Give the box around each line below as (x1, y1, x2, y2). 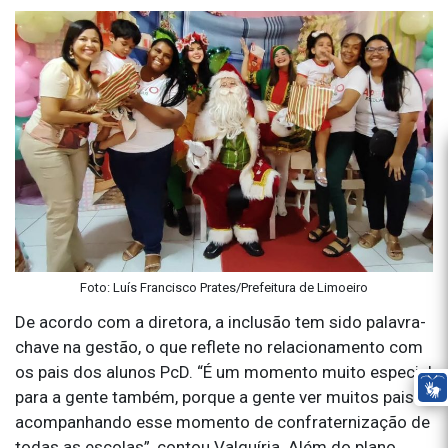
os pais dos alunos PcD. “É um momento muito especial (15, 362, 432, 383)
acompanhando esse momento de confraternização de (15, 412, 430, 433)
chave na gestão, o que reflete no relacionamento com (15, 337, 423, 358)
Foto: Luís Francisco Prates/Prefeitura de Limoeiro (80, 280, 368, 296)
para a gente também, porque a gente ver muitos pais (15, 387, 414, 408)
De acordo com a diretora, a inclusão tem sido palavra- (15, 312, 426, 333)
